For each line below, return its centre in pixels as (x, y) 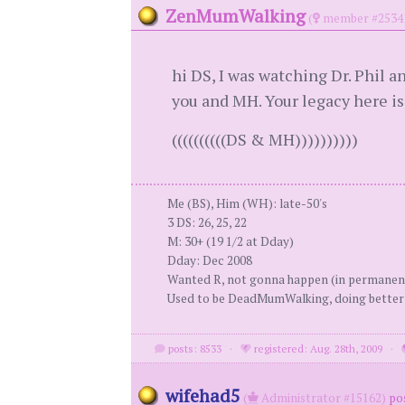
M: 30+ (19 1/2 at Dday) (230, 241)
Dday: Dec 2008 (209, 260)
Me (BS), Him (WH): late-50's (247, 203)
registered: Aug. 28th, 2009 (317, 348)
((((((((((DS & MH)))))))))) (264, 139)
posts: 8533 (194, 348)
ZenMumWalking (235, 16)
